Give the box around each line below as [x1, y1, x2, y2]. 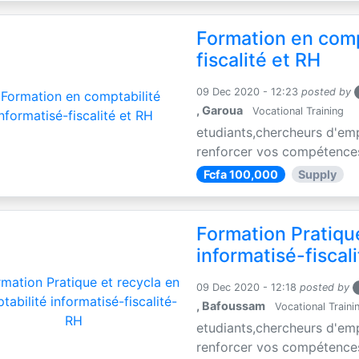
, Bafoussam [196, 298, 266, 313]
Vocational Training [249, 104, 345, 117]
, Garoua [196, 103, 244, 117]
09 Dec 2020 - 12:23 [196, 85, 299, 98]
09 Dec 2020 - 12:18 [196, 280, 297, 293]
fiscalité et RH [196, 48, 321, 71]
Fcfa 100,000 [203, 167, 278, 181]
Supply [298, 167, 337, 181]
